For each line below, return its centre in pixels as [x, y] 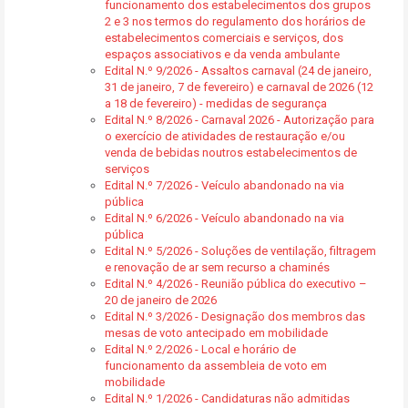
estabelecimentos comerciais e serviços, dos [224, 38]
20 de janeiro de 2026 [161, 300]
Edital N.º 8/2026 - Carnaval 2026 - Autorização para [240, 120]
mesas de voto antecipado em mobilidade [216, 333]
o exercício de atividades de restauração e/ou [225, 136]
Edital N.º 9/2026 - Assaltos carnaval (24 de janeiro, [238, 71]
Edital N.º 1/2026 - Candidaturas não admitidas [227, 398]
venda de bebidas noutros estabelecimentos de [231, 153]
